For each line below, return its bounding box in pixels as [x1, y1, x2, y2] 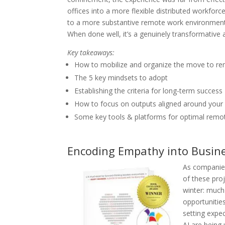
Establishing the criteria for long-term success [74, 85, 223, 95]
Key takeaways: [67, 47, 115, 57]
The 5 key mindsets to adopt [74, 72, 168, 82]
